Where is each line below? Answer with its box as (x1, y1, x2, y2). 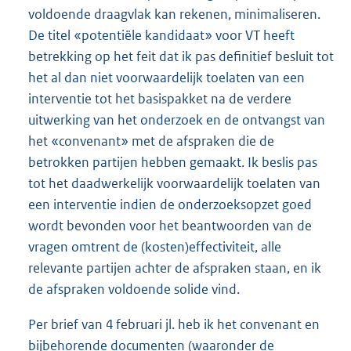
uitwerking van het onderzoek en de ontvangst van (28, 110, 325, 128)
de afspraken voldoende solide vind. (28, 280, 240, 298)
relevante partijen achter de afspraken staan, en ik (28, 259, 321, 277)
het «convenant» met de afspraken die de (28, 132, 274, 150)
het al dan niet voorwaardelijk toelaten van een (28, 68, 305, 86)
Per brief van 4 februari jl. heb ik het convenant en (28, 315, 320, 333)
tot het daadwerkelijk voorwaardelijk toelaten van (28, 174, 320, 192)
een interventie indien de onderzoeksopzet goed (28, 195, 312, 213)
